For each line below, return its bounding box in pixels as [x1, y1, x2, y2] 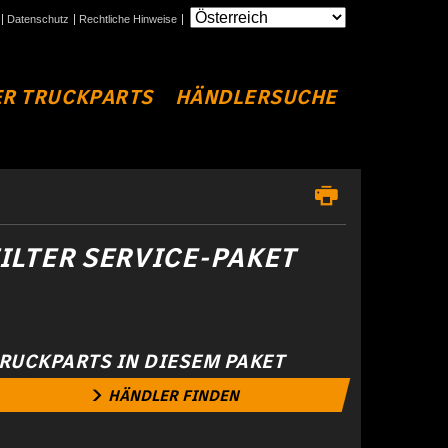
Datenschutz [7, 13, 69, 25]
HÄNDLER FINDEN [107, 385, 239, 406]
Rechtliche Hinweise [79, 13, 177, 25]
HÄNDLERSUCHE [174, 83, 337, 111]
